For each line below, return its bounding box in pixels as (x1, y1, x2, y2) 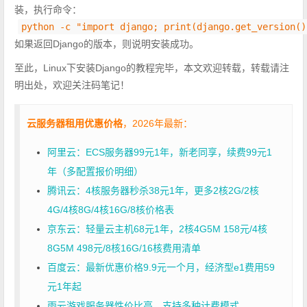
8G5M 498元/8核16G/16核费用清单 (47, 242, 201, 254)
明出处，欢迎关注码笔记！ (14, 79, 130, 90)
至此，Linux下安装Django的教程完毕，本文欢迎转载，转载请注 (14, 62, 289, 73)
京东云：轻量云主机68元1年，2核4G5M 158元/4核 (47, 223, 267, 234)
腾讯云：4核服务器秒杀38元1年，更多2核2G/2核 (47, 184, 259, 196)
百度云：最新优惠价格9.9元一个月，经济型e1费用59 (47, 261, 275, 273)
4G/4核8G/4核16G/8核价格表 (47, 204, 174, 215)
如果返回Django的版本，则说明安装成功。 (14, 38, 199, 49)
